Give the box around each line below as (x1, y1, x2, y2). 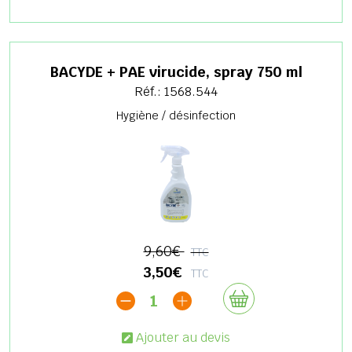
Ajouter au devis (136, 328, 230, 346)
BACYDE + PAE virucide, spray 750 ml (49, 62, 302, 81)
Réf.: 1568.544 (134, 82, 218, 100)
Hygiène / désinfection (116, 108, 236, 123)
